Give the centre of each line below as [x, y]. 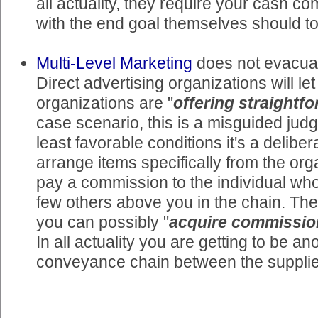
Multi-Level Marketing [114, 64]
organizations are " [105, 103]
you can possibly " [103, 223]
